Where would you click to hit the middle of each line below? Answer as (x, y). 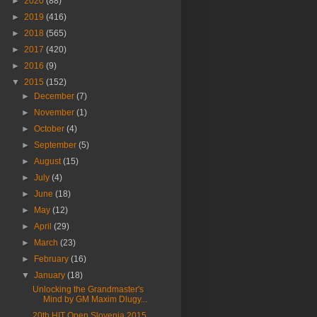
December (56, 96)
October (51, 129)
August (49, 161)
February (53, 259)
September (57, 145)
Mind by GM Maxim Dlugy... (95, 299)
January (51, 275)
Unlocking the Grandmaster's (88, 289)
